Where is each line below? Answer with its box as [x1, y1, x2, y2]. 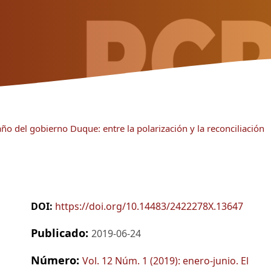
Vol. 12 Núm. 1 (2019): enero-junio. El [82, 254, 249, 268]
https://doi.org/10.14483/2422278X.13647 [54, 200, 243, 214]
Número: [30, 252, 82, 268]
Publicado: [30, 225, 91, 241]
